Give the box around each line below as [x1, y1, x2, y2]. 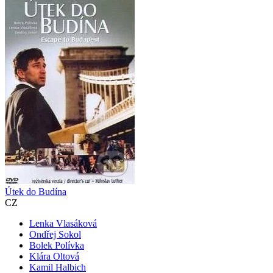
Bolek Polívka [29, 240, 84, 251]
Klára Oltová [29, 251, 79, 262]
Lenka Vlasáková [29, 218, 97, 229]
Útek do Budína [5, 186, 66, 197]
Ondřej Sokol [29, 229, 81, 240]
